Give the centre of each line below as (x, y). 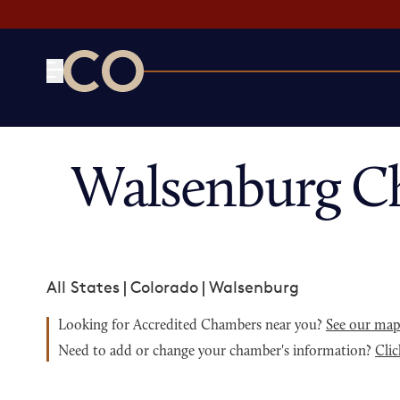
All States (83, 287)
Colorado (164, 287)
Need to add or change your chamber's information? (217, 352)
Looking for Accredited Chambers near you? (192, 326)
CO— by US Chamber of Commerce (195, 103)
